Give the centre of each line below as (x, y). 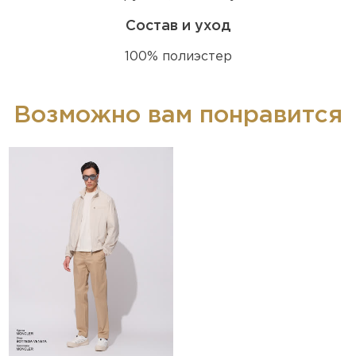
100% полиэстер (178, 56)
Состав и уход (178, 26)
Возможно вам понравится (178, 115)
